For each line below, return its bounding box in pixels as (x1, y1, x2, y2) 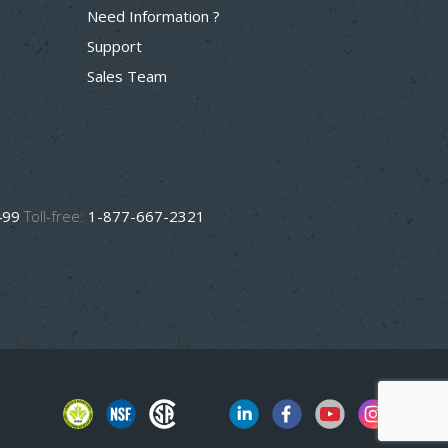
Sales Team (87, 66, 167, 86)
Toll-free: (24, 206, 84, 226)
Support (87, 36, 142, 56)
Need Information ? (87, 6, 220, 26)
